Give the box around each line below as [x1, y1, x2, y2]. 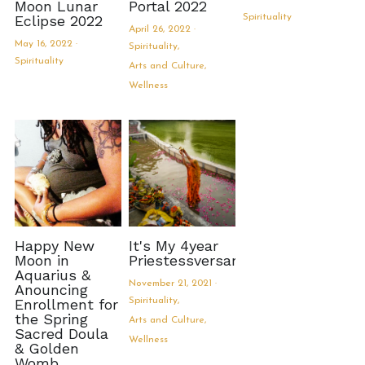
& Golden [14, 340, 79, 358]
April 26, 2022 [128, 24, 191, 34]
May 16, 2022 [14, 38, 73, 49]
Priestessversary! [128, 252, 248, 270]
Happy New [14, 237, 95, 255]
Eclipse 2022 [14, 11, 103, 29]
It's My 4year [128, 237, 218, 255]
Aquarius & [14, 266, 90, 284]
